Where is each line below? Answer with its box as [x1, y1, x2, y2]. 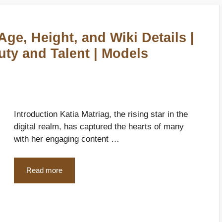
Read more [26, 166, 62, 175]
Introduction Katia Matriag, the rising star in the [14, 109, 188, 119]
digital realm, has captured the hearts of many [14, 121, 184, 131]
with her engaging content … [14, 134, 119, 144]
